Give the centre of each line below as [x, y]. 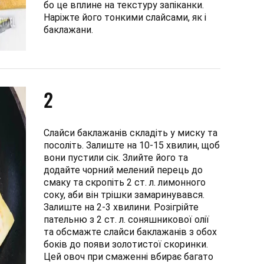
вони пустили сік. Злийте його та [116, 158]
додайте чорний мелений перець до [123, 170]
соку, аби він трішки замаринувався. [124, 195]
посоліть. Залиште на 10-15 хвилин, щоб [132, 145]
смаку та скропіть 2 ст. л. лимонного [125, 182]
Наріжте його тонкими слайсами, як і [125, 17]
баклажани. [70, 30]
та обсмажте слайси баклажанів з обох [130, 232]
